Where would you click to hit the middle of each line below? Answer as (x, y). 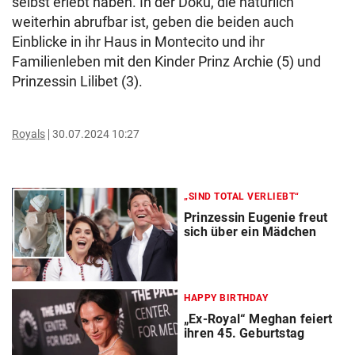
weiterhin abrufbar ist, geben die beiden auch (153, 22)
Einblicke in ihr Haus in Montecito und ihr (138, 42)
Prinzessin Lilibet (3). (79, 81)
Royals (29, 134)
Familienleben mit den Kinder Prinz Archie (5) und (166, 61)
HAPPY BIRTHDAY (226, 298)
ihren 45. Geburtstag (244, 334)
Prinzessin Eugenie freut (256, 218)
